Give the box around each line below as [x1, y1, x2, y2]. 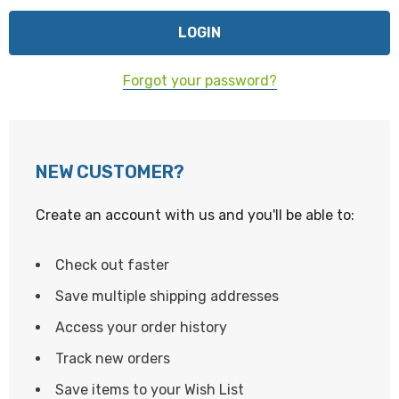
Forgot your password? [122, 72, 277, 89]
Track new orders [55, 350, 170, 367]
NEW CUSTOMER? [36, 161, 184, 183]
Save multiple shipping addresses [55, 288, 279, 305]
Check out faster [55, 256, 169, 273]
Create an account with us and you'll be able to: [36, 207, 354, 224]
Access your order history [55, 319, 227, 336]
